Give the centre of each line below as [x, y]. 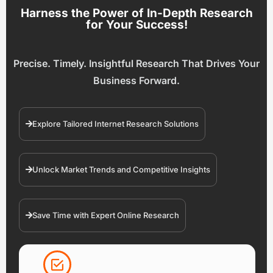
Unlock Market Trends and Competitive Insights [121, 170]
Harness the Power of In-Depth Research [136, 13]
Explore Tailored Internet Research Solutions [115, 124]
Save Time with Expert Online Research [106, 215]
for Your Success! [136, 25]
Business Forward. [136, 81]
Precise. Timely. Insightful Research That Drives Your [136, 64]
